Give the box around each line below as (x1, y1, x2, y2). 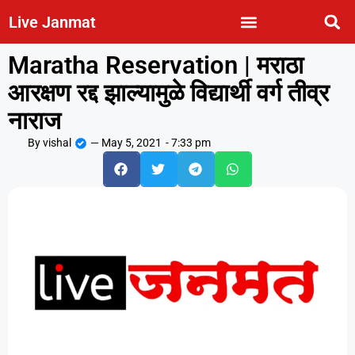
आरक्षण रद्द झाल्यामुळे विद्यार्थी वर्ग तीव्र (8, 78, 329, 108)
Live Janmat (9, 12, 97, 32)
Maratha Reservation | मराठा (8, 51, 303, 80)
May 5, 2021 (101, 136, 162, 149)
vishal (40, 136, 71, 149)
